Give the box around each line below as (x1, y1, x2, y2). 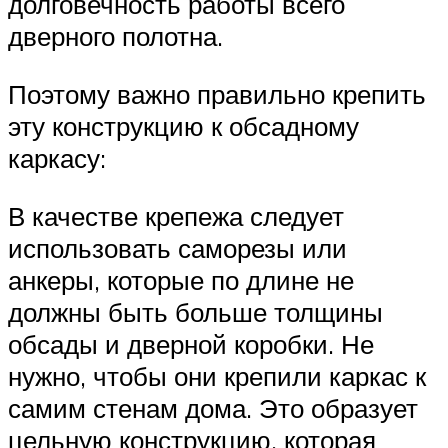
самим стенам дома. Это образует (8, 391, 418, 424)
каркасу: (8, 142, 106, 174)
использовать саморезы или (8, 231, 347, 264)
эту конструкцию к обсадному (8, 110, 359, 142)
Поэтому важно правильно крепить (8, 78, 426, 110)
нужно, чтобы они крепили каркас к (8, 359, 426, 392)
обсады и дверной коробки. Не (8, 327, 374, 360)
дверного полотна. (8, 20, 223, 53)
